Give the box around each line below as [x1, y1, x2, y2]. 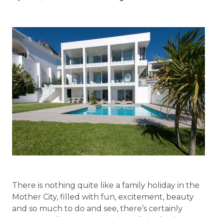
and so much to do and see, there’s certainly [12, 204, 183, 214]
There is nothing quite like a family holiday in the [12, 181, 200, 190]
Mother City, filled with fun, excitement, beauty [12, 192, 194, 202]
